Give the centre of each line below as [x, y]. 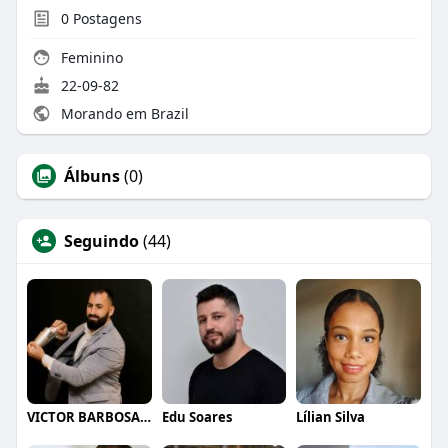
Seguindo [101, 240]
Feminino [89, 57]
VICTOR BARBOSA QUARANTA [145, 416]
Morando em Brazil [122, 113]
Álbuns [91, 175]
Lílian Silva [331, 416]
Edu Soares [196, 416]
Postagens [105, 18]
